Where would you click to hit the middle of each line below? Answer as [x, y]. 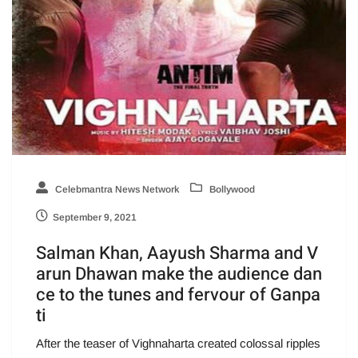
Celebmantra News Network [116, 189]
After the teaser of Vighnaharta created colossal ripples [178, 343]
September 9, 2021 [95, 217]
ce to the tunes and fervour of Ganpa [178, 294]
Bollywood [231, 189]
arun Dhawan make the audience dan [179, 274]
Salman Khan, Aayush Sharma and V [177, 253]
